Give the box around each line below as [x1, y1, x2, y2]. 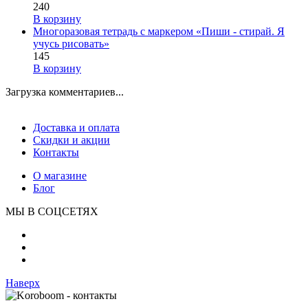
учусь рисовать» [33, 38, 109, 50]
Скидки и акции [33, 134, 110, 146]
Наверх [5, 277, 40, 289]
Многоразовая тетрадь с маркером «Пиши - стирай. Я [33, 25, 285, 38]
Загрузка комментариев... [5, 86, 124, 98]
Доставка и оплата [33, 122, 120, 134]
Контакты [33, 146, 79, 159]
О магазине [33, 170, 87, 182]
